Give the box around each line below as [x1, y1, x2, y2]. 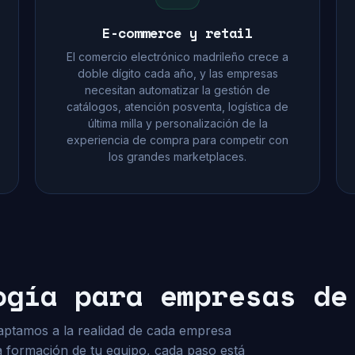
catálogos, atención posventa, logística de [67, 100, 288, 113]
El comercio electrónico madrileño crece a [67, 50, 288, 63]
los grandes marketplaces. [109, 150, 246, 163]
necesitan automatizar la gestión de [85, 83, 270, 97]
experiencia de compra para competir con [67, 133, 288, 147]
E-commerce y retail [102, 23, 253, 43]
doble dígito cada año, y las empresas [77, 67, 278, 80]
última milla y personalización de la [87, 116, 268, 130]
